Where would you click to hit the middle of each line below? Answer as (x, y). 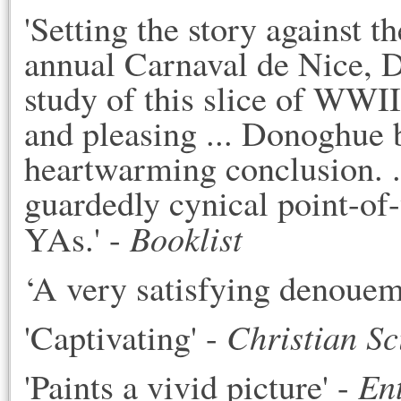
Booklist (186, 238)
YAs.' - (77, 239)
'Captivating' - (125, 337)
